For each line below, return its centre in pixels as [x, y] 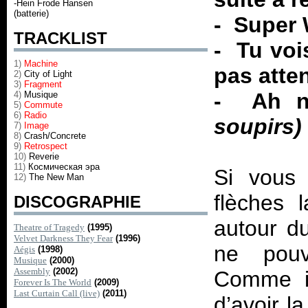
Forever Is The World [53, 282]
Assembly [32, 271]
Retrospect [46, 146]
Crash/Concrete [54, 136]
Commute [43, 105]
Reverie [43, 156]
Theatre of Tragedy [49, 227]
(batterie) [31, 13]
